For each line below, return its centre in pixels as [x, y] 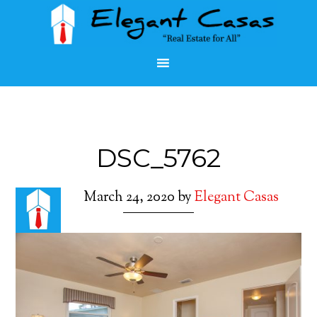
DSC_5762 [158, 158]
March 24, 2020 [129, 198]
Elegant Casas [237, 198]
